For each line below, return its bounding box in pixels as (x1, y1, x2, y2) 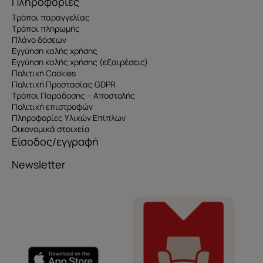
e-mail (18, 247, 41, 258)
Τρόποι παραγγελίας (12, 12, 90, 23)
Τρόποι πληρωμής (12, 23, 80, 35)
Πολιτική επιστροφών (12, 101, 93, 113)
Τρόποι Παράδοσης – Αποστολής (12, 90, 135, 102)
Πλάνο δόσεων (12, 34, 66, 46)
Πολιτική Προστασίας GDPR (12, 79, 116, 90)
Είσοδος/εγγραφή (12, 134, 99, 149)
